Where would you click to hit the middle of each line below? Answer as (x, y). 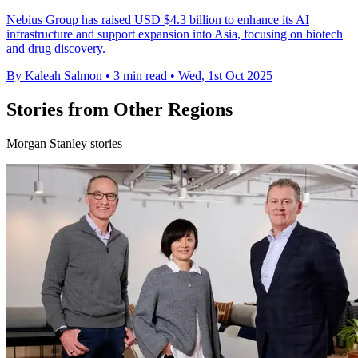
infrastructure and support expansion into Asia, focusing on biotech (175, 34)
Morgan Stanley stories (64, 143)
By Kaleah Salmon (54, 75)
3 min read (140, 75)
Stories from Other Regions (119, 109)
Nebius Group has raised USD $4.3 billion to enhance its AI (158, 19)
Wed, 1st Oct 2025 (225, 75)
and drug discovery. (56, 48)
